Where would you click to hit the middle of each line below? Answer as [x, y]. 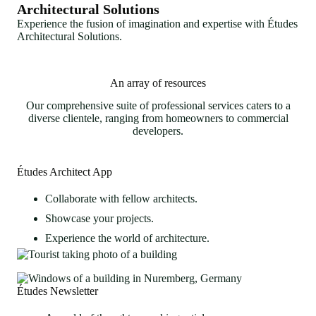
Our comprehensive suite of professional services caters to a [158, 106]
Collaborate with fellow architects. [121, 199]
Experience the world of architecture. [127, 238]
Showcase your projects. [99, 219]
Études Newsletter [57, 291]
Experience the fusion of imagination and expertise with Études [157, 23]
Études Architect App [65, 172]
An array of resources [158, 83]
